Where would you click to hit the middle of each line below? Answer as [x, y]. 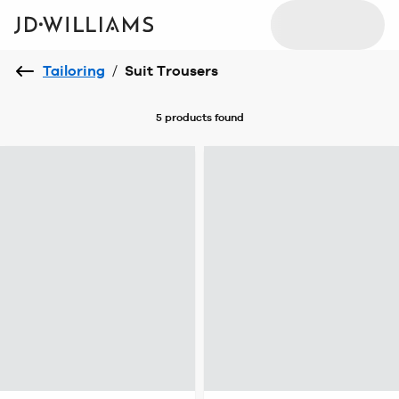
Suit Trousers [171, 71]
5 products [183, 118]
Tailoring [74, 71]
